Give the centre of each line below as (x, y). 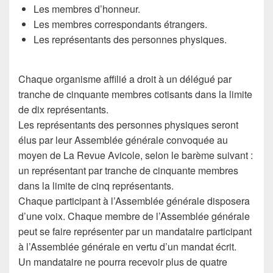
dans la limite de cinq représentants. (96, 186)
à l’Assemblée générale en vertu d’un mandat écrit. (127, 246)
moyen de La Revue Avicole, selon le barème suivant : (136, 155)
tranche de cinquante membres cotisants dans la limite (135, 94)
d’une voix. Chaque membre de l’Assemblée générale (134, 216)
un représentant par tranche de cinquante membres (128, 170)
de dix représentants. (63, 109)
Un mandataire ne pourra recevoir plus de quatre (123, 262)
